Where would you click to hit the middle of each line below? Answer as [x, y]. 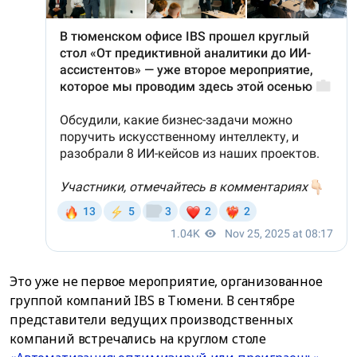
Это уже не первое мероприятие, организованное [166, 282]
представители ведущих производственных [151, 320]
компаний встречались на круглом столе [138, 339]
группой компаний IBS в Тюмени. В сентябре [152, 301]
